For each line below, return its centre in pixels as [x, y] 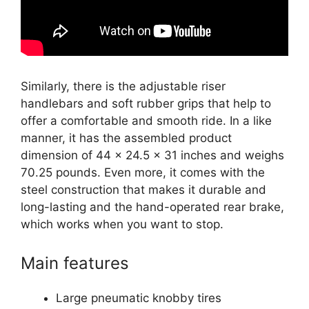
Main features [75, 263]
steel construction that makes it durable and [143, 190]
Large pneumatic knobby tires [139, 298]
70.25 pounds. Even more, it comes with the [143, 172]
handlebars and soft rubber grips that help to [146, 103]
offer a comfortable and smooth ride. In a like [146, 121]
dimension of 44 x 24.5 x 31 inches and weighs [152, 155]
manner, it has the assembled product [126, 138]
